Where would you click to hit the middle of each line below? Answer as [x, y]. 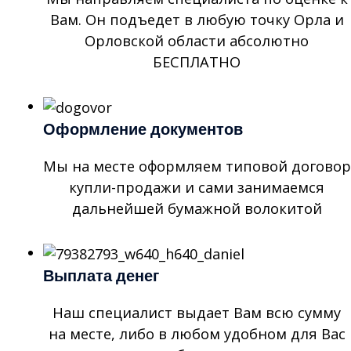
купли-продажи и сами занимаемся [197, 187]
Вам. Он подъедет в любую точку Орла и [197, 20]
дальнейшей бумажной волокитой [197, 208]
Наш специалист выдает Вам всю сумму [197, 312]
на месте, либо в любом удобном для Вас [197, 333]
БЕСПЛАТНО [197, 62]
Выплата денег [101, 275]
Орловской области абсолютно [197, 41]
